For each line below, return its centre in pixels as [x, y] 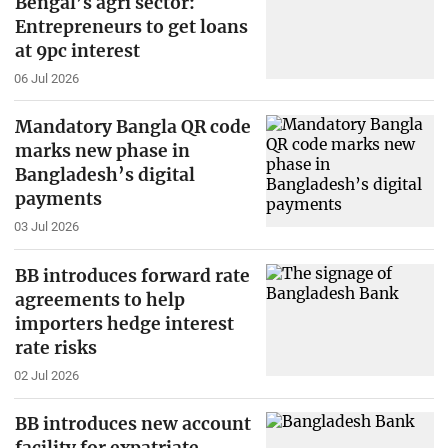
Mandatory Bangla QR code [132, 127]
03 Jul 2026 [46, 227]
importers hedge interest [124, 323]
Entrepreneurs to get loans [131, 26]
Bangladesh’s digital [104, 175]
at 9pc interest [77, 50]
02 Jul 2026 [46, 375]
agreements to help [99, 299]
